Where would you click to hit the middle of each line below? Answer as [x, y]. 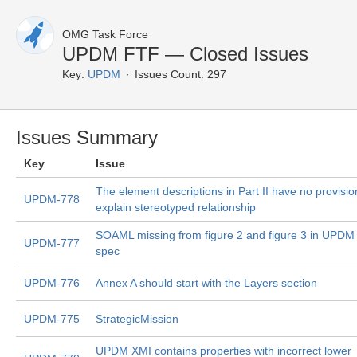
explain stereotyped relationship [176, 207]
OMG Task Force [105, 34]
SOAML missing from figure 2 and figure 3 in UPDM [225, 235]
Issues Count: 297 [180, 74]
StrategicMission [137, 319]
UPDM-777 [52, 243]
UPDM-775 [52, 319]
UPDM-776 [52, 283]
